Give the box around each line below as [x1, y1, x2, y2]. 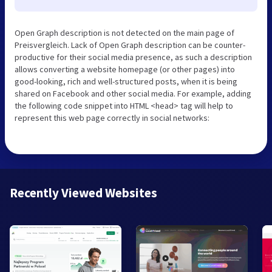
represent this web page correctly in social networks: [15, 112, 209, 123]
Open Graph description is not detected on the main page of [15, 27, 234, 38]
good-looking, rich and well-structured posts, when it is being [15, 75, 237, 87]
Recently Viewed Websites [10, 184, 157, 201]
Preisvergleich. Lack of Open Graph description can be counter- [15, 39, 245, 50]
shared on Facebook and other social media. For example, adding [15, 87, 251, 99]
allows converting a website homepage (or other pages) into [15, 63, 235, 75]
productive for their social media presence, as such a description [15, 51, 252, 63]
